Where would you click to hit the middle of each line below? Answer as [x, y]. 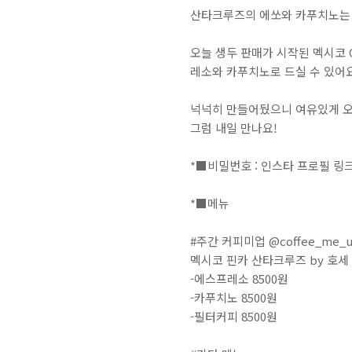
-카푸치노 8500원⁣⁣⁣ [234, 297]
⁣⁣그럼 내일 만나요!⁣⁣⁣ [234, 128]
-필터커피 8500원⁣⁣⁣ [234, 316]
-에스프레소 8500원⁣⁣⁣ [239, 279]
